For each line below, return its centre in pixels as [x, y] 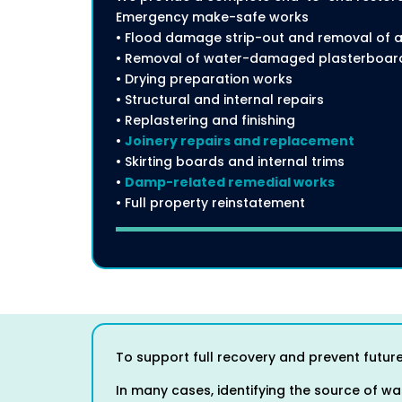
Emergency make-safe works [212, 17]
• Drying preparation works [204, 79]
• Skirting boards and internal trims [230, 162]
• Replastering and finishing [205, 120]
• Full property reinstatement [210, 203]
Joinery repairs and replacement [240, 141]
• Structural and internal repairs [220, 100]
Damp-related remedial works [230, 182]
